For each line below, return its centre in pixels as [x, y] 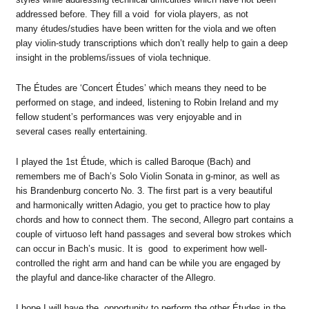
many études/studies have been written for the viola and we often [146, 29]
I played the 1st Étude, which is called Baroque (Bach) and [133, 161]
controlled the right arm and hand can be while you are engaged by [148, 263]
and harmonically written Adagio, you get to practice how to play [143, 205]
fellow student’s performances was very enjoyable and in [128, 117]
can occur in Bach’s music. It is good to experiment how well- [141, 248]
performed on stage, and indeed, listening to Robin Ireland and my [147, 102]
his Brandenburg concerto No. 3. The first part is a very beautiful [144, 190]
